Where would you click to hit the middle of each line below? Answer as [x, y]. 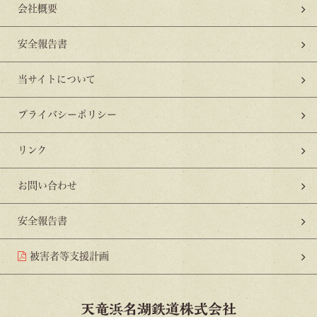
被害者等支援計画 [69, 257]
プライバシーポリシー [67, 115]
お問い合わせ [47, 186]
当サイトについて [57, 80]
